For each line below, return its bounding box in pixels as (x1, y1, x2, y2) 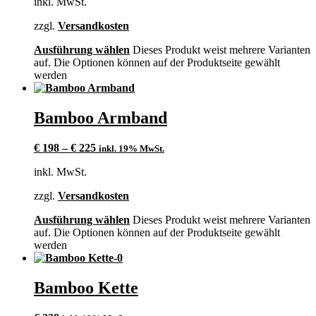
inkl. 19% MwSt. (99, 143, 164, 154)
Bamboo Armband (34, 109, 167, 128)
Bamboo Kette (34, 279, 138, 298)
